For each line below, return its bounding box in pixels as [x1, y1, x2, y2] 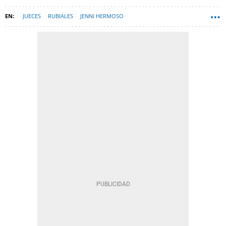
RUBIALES [48, 12, 73, 20]
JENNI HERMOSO [80, 12, 124, 20]
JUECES [23, 12, 41, 20]
